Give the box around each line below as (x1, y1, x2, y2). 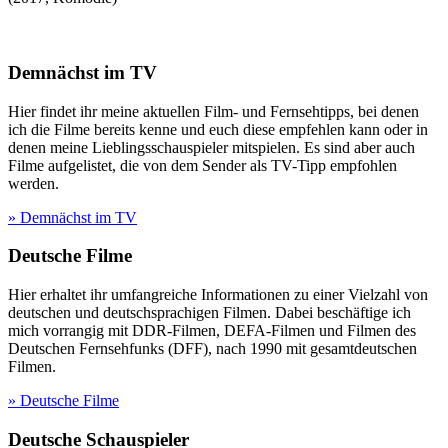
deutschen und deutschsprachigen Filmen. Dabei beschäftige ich (8, 304, 411, 321)
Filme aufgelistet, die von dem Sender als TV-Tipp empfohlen (8, 156, 397, 174)
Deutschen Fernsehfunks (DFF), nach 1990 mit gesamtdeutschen (8, 340, 417, 357)
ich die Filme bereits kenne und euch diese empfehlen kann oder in (8, 120, 428, 138)
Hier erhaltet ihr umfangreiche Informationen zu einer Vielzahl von (8, 286, 428, 303)
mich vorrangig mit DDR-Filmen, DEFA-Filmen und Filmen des (8, 322, 416, 339)
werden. (8, 174, 59, 192)
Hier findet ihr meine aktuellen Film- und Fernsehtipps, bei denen (8, 102, 419, 120)
